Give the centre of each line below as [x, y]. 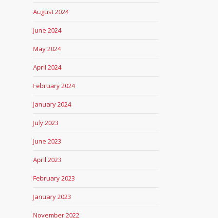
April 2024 [47, 67]
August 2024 [51, 12]
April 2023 [47, 160]
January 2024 [52, 104]
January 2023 [52, 197]
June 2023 [47, 141]
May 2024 [47, 49]
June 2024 [47, 30]
